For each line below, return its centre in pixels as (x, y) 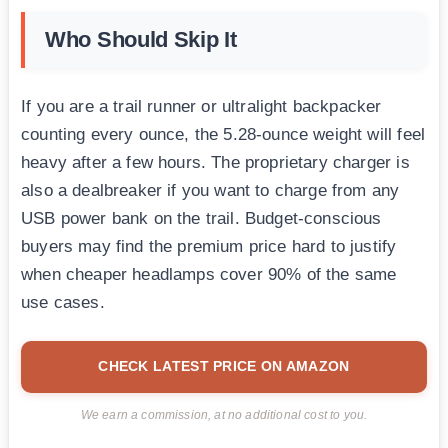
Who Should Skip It (141, 39)
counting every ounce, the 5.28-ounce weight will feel (223, 134)
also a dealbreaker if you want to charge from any (210, 190)
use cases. (63, 302)
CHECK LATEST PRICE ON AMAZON (224, 365)
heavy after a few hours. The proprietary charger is (215, 162)
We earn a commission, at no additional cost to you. (224, 414)
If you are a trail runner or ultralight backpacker (201, 106)
